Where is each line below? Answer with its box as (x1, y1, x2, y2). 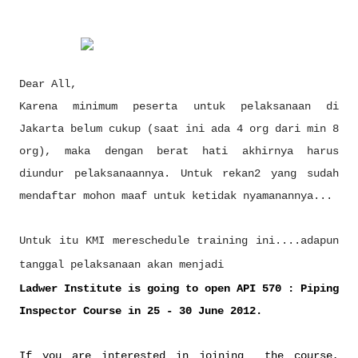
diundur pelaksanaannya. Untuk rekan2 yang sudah (19, 167, 339, 180)
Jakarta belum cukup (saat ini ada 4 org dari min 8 (19, 122, 339, 135)
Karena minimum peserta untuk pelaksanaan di (19, 100, 339, 113)
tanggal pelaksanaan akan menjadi (19, 258, 224, 271)
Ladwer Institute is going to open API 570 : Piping (19, 282, 339, 295)
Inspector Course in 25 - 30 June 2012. (19, 304, 262, 317)
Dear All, (19, 78, 77, 90)
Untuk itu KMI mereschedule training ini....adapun (19, 234, 339, 247)
